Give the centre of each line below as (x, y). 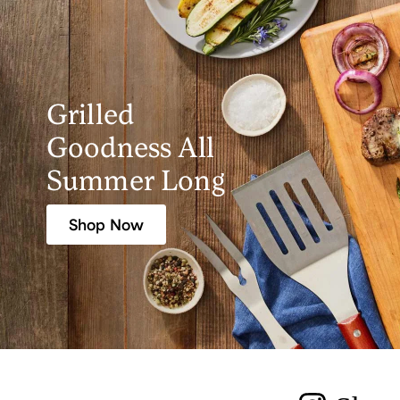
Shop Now (107, 225)
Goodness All (130, 146)
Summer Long (136, 179)
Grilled (91, 113)
